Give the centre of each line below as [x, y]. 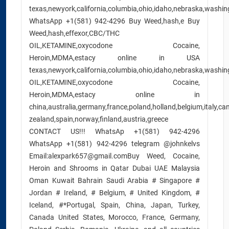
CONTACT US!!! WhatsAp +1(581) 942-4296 [114, 131]
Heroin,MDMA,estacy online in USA [114, 58]
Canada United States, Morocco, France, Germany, [114, 217]
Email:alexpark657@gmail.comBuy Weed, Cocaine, [114, 156]
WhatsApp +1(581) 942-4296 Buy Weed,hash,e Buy [114, 21]
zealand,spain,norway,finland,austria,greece [99, 119]
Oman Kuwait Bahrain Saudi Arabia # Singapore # [114, 180]
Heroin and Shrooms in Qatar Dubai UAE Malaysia [114, 168]
